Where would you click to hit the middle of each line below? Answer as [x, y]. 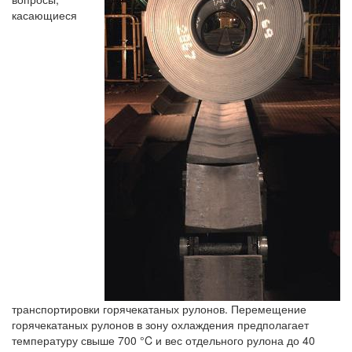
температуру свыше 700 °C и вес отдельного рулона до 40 [163, 340]
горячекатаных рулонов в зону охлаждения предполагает [160, 324]
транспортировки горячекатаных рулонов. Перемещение [159, 309]
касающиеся [44, 15]
